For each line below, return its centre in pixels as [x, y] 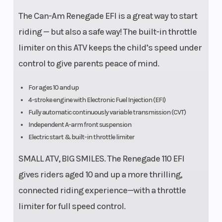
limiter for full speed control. [72, 206]
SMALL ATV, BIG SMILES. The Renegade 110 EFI [101, 158]
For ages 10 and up [53, 87]
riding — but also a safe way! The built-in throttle [107, 31]
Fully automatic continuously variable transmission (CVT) [107, 112]
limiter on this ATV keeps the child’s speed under [110, 47]
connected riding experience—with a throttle [102, 190]
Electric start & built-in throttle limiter [81, 137]
